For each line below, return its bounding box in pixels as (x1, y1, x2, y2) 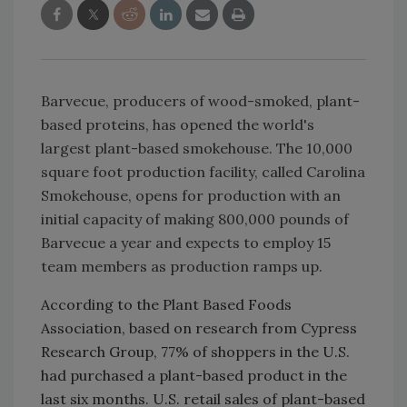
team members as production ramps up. (41, 256, 323, 275)
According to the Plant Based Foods (41, 294, 292, 313)
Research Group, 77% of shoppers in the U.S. (41, 342, 350, 361)
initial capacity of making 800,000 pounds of (41, 209, 349, 228)
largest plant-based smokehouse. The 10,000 (41, 138, 352, 157)
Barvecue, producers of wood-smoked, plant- (41, 91, 360, 110)
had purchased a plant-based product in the (41, 365, 347, 384)
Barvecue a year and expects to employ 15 (41, 233, 331, 252)
